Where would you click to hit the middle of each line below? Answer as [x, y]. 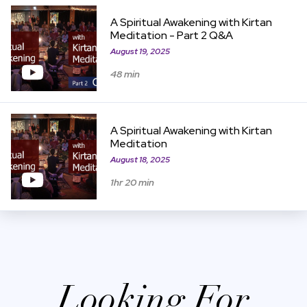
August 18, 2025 [140, 159]
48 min [125, 74]
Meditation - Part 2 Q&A [171, 36]
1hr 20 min [132, 182]
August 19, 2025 [140, 51]
